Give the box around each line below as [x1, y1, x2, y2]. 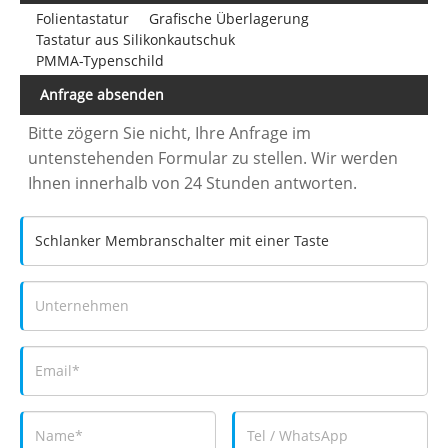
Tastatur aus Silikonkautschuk [35, 29, 235, 49]
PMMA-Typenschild [35, 50, 164, 70]
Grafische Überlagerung [148, 8, 309, 28]
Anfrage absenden [40, 84, 164, 104]
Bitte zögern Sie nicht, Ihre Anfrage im [28, 121, 312, 144]
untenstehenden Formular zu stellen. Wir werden [28, 146, 399, 169]
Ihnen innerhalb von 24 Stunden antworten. [28, 171, 358, 194]
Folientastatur [35, 8, 129, 28]
